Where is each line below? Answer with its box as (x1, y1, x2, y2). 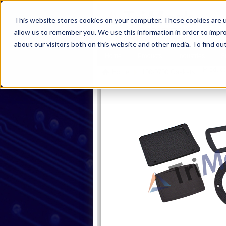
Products (138, 52, 162, 60)
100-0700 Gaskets (142, 68, 195, 76)
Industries (178, 52, 205, 60)
